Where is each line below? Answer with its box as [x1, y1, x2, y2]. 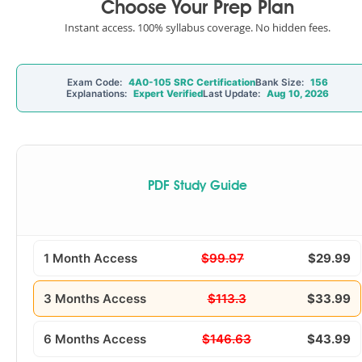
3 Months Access [44, 291, 146, 306]
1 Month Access [44, 250, 137, 266]
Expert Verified [133, 88, 203, 99]
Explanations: [65, 88, 129, 99]
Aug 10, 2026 [266, 88, 329, 99]
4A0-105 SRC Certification [128, 77, 255, 88]
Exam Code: [66, 77, 124, 88]
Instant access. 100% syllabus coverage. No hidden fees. [64, 20, 330, 35]
